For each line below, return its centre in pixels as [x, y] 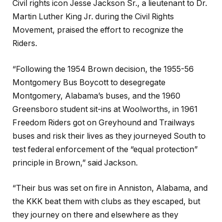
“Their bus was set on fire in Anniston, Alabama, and [110, 188]
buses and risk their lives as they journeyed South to [109, 136]
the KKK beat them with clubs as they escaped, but [106, 202]
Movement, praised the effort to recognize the [98, 30]
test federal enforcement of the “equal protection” [105, 149]
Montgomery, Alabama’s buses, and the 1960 [96, 96]
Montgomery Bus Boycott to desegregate [89, 82]
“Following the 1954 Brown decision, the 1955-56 [103, 69]
